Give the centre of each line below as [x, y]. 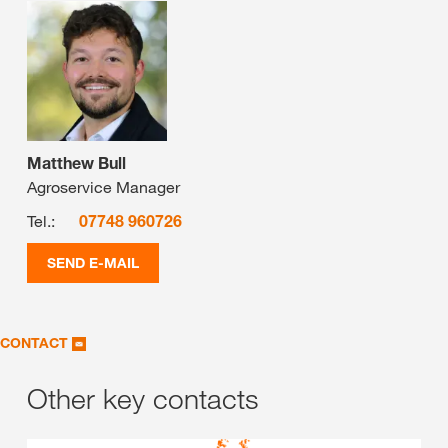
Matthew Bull [76, 162]
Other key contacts [142, 398]
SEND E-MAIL [93, 262]
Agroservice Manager [103, 186]
